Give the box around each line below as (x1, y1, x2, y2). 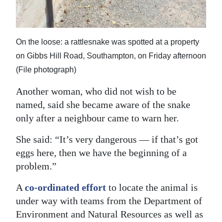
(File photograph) (16, 65, 76, 74)
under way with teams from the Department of (16, 195, 202, 207)
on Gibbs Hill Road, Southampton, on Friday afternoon (16, 52, 206, 60)
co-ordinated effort (25, 182, 106, 193)
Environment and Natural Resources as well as (16, 209, 203, 220)
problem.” (16, 161, 56, 172)
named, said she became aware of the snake (16, 99, 190, 111)
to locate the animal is (106, 182, 198, 193)
